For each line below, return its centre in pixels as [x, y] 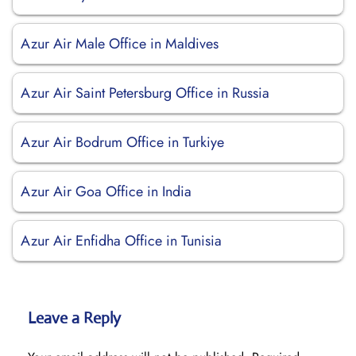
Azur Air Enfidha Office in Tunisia [121, 241]
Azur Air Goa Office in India [106, 192]
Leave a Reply [74, 318]
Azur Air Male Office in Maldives [120, 44]
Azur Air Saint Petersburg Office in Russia [145, 93]
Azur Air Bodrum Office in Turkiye [122, 142]
